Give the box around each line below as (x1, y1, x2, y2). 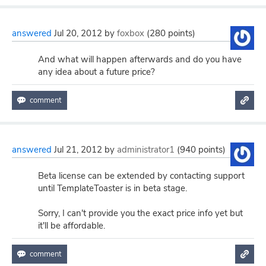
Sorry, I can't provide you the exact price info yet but (38, 207, 243, 219)
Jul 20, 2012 (54, 27, 102, 39)
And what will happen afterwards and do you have (38, 53, 242, 65)
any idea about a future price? (38, 66, 155, 78)
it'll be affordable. (38, 220, 105, 232)
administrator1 (117, 144, 175, 156)
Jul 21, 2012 (54, 144, 102, 156)
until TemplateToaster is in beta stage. (38, 182, 187, 194)
